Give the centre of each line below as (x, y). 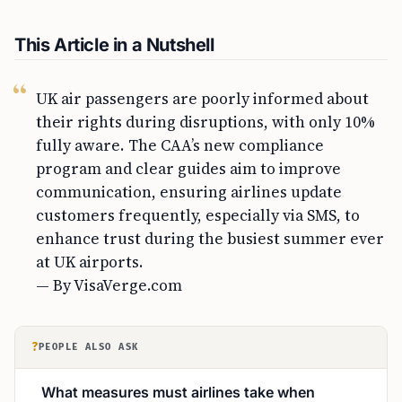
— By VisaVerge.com (109, 285)
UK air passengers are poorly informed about (202, 99)
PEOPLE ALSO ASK (89, 347)
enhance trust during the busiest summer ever (210, 239)
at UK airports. (90, 262)
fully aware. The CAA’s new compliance (180, 145)
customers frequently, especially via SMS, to (198, 215)
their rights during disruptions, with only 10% (205, 122)
